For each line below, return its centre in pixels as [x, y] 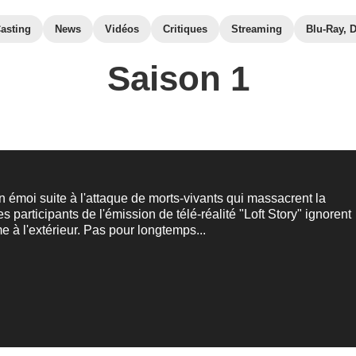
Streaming [257, 29]
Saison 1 [178, 78]
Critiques [185, 29]
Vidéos [122, 29]
